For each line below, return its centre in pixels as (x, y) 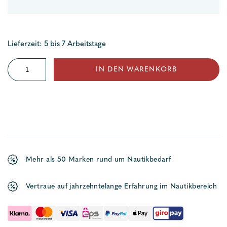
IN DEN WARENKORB (137, 70)
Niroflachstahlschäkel (44, 66)
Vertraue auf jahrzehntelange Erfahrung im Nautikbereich (122, 186)
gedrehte (23, 81)
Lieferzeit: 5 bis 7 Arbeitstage (57, 44)
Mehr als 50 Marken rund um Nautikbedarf (99, 160)
